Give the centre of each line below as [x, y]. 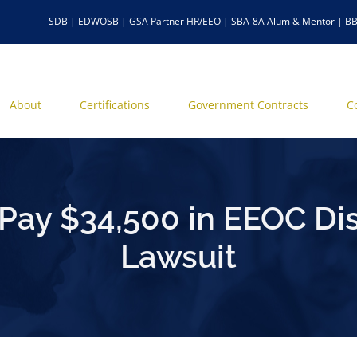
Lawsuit [178, 256]
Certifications [115, 104]
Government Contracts [248, 104]
